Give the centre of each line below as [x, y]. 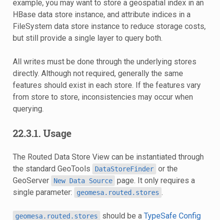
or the [167, 168]
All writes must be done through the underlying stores [104, 61]
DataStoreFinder [124, 169]
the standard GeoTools [52, 168]
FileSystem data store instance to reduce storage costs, [109, 26]
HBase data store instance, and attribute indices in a [101, 14]
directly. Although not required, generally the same [98, 73]
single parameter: [43, 192]
